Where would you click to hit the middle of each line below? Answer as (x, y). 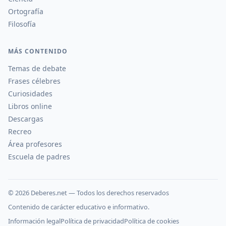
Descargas (26, 119)
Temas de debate (37, 68)
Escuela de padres (39, 157)
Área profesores (35, 144)
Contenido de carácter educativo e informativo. (79, 207)
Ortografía (26, 11)
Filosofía (22, 24)
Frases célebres (34, 81)
